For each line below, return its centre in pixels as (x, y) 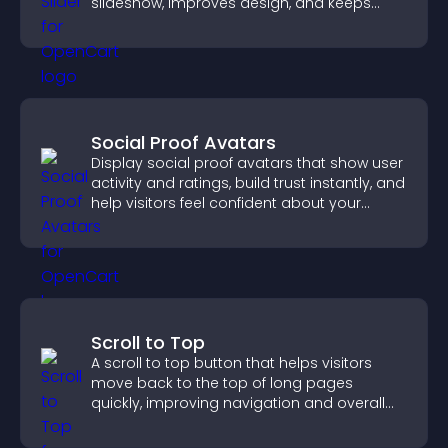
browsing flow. (141, 423)
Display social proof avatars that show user (247, 163)
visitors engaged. (153, 23)
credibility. (126, 223)
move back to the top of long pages (222, 383)
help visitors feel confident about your (226, 203)
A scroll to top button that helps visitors (231, 363)
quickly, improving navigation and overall (238, 403)
